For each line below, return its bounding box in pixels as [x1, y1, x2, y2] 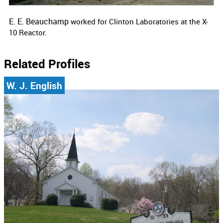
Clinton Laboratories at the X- [109, 16, 208, 27]
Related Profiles [4, 55, 90, 72]
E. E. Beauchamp [9, 16, 71, 27]
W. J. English [6, 79, 62, 92]
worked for [71, 16, 109, 27]
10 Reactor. [9, 27, 47, 38]
